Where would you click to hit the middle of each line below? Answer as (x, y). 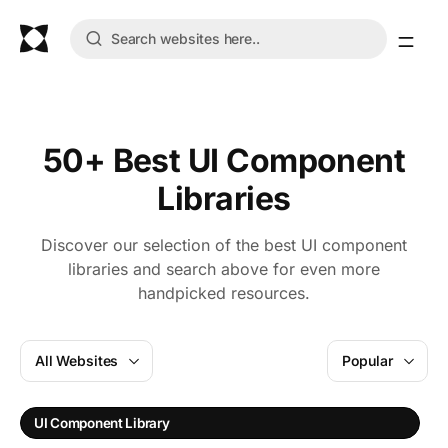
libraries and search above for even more (224, 269)
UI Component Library (102, 423)
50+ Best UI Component (224, 160)
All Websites (77, 360)
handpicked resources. (224, 293)
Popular (367, 360)
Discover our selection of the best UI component (224, 245)
